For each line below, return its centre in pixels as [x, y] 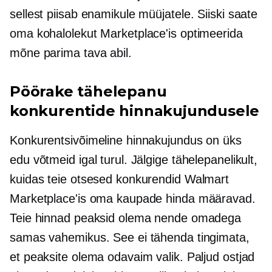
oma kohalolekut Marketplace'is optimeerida [126, 33]
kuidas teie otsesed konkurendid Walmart [120, 179]
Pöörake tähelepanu [88, 91]
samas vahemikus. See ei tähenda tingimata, [130, 237]
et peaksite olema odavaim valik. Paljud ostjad [132, 257]
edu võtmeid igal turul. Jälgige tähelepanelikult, [134, 160]
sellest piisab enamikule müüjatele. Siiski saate [134, 14]
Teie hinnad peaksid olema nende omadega [126, 218]
